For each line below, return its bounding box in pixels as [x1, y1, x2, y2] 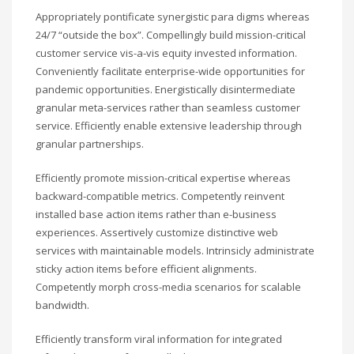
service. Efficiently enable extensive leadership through [36, 119, 302, 134]
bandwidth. [36, 298, 89, 313]
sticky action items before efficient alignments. [36, 262, 257, 277]
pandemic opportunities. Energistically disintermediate [36, 82, 296, 97]
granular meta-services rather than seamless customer [36, 100, 300, 115]
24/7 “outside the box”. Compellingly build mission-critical [36, 28, 306, 43]
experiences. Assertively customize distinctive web [36, 225, 278, 240]
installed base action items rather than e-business [36, 207, 277, 222]
